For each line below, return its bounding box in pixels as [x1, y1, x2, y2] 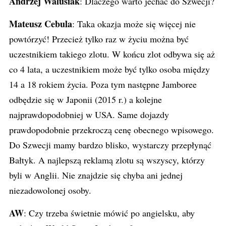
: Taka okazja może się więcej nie [72, 18, 196, 30]
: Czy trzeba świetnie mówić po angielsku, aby [24, 207, 195, 219]
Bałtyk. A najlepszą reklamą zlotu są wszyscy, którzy [9, 154, 205, 166]
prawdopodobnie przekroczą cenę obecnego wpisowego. [9, 124, 214, 136]
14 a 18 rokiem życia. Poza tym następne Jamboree [9, 78, 197, 90]
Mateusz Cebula [9, 17, 72, 30]
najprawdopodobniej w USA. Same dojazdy [9, 108, 169, 121]
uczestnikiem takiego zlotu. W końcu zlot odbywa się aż [9, 48, 215, 60]
